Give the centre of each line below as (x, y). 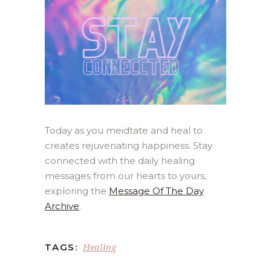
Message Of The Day (156, 191)
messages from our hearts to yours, (126, 175)
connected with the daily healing (120, 160)
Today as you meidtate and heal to (124, 130)
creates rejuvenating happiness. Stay (129, 145)
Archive (62, 206)
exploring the (77, 191)
